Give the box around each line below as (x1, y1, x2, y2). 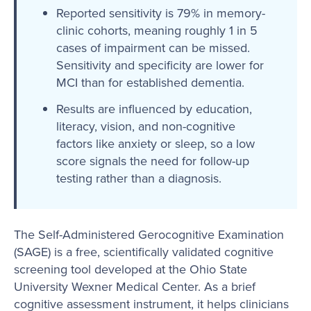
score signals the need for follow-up (56, 151, 249, 169)
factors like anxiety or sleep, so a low (56, 134, 255, 152)
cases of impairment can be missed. (56, 38, 250, 56)
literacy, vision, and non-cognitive (56, 117, 235, 135)
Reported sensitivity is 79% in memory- (56, 3, 265, 22)
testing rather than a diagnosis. (56, 169, 221, 187)
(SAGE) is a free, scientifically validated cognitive (14, 243, 274, 261)
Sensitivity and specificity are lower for (56, 56, 264, 74)
